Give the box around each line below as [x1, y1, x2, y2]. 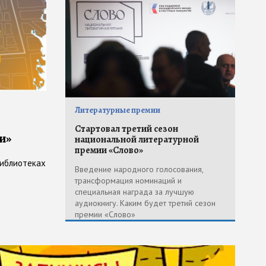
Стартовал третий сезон [75, 122, 178, 135]
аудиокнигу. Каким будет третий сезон [75, 197, 216, 208]
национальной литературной [75, 132, 199, 146]
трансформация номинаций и [75, 175, 182, 186]
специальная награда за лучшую [75, 186, 194, 197]
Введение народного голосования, [75, 163, 203, 175]
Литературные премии [75, 104, 160, 116]
